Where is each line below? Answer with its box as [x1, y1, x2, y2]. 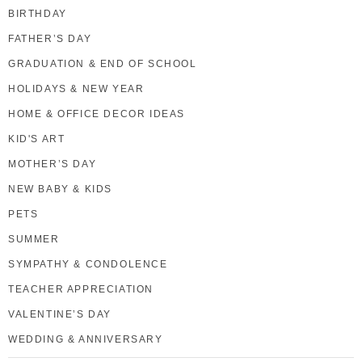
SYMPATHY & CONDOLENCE [8, 258, 168, 270]
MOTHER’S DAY [8, 158, 97, 170]
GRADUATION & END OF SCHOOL [8, 57, 197, 69]
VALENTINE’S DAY [8, 308, 112, 320]
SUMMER [8, 233, 60, 245]
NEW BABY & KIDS [8, 183, 112, 195]
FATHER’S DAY [8, 32, 92, 44]
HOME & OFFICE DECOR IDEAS [8, 107, 185, 120]
